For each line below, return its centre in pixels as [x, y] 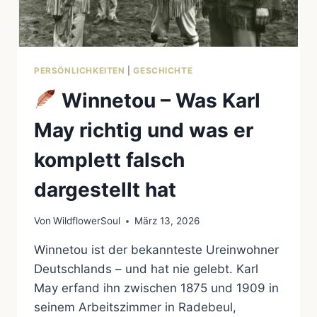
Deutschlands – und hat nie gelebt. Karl [146, 269]
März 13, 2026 [167, 221]
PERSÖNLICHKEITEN [80, 70]
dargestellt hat [105, 189]
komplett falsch [109, 160]
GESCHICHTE [163, 70]
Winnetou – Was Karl [158, 100]
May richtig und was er [144, 130]
